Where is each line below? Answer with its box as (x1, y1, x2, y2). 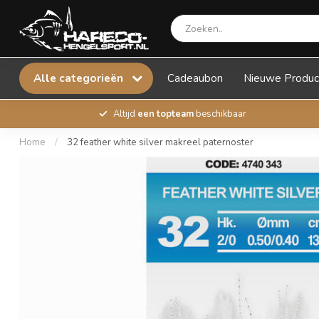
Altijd (113, 108, 137, 120)
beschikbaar (193, 108, 246, 120)
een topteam (137, 108, 194, 120)
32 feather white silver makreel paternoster (67, 136, 253, 149)
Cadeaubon (167, 70, 223, 85)
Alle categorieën (33, 70, 126, 85)
